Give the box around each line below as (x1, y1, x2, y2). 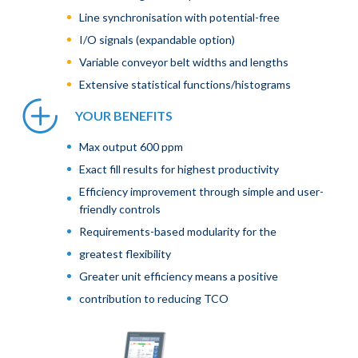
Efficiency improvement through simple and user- (79, 184, 324, 198)
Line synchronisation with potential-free (79, 10, 280, 24)
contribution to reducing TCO (79, 291, 229, 305)
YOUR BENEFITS (75, 107, 173, 123)
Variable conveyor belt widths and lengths (79, 54, 288, 69)
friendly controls (79, 201, 161, 216)
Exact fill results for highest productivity (79, 161, 279, 176)
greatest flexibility (79, 246, 171, 261)
